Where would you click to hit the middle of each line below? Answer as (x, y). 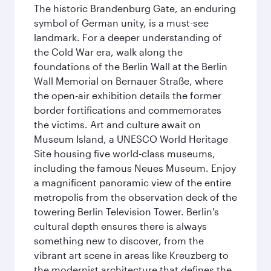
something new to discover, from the (119, 240)
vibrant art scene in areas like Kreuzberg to (131, 255)
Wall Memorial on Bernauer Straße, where (129, 81)
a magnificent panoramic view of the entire (132, 182)
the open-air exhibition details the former (128, 95)
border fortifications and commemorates (128, 110)
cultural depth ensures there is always (120, 226)
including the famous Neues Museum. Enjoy (135, 168)
